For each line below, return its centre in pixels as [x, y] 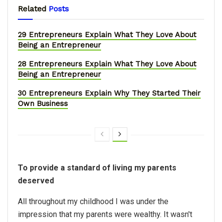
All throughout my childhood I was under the [93, 202]
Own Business [43, 104]
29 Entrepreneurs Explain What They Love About [107, 35]
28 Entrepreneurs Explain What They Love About [107, 64]
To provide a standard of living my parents [97, 168]
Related [32, 9]
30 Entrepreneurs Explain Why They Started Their [109, 93]
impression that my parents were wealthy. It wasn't [105, 215]
